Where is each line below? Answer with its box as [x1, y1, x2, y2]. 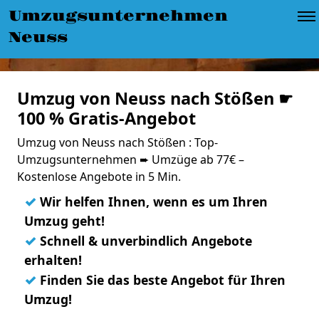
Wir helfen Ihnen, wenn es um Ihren [36, 193, 268, 210]
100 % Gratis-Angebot [17, 107, 196, 130]
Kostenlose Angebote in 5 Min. [17, 169, 181, 184]
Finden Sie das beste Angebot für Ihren [36, 271, 286, 288]
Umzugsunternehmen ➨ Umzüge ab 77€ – [17, 152, 244, 167]
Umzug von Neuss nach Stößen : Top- [17, 135, 218, 150]
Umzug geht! [24, 212, 105, 229]
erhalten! [24, 251, 82, 268]
